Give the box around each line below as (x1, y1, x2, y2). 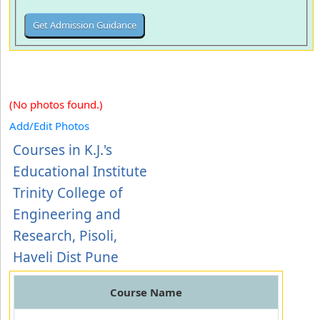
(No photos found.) (9, 97, 103, 111)
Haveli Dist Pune (13, 248, 119, 266)
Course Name (110, 285, 182, 299)
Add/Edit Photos (9, 119, 89, 133)
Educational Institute (13, 162, 147, 181)
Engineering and (13, 205, 121, 224)
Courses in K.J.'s (13, 141, 112, 159)
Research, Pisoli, (13, 226, 117, 245)
